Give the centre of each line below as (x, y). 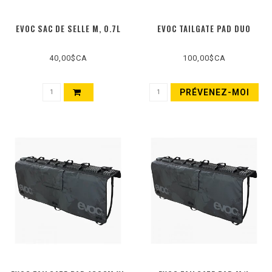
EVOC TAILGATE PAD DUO (204, 29)
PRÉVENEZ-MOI (215, 93)
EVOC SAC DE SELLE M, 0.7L (68, 29)
